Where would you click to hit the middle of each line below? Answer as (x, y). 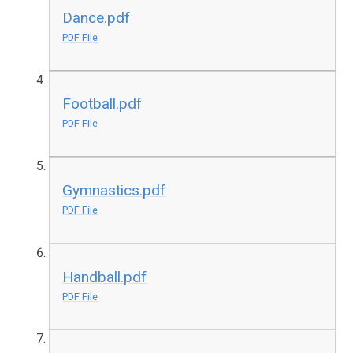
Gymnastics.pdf (114, 190)
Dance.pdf (97, 17)
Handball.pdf (105, 277)
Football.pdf (102, 104)
